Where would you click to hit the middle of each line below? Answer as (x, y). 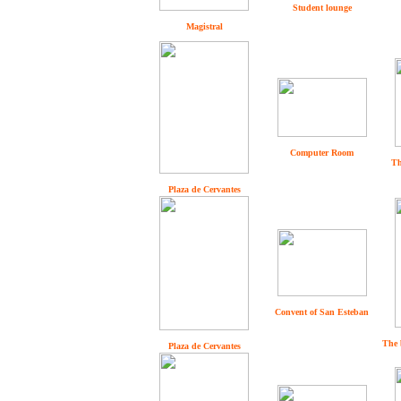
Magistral (204, 26)
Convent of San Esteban (322, 312)
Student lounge (322, 8)
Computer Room (322, 153)
